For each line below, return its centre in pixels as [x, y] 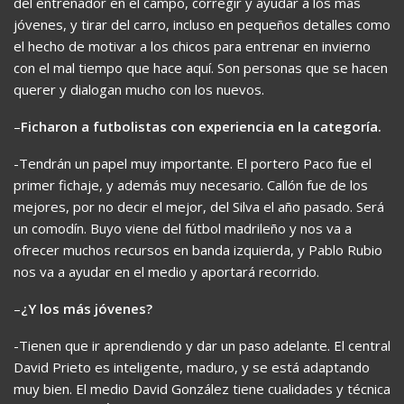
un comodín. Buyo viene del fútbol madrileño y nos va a [183, 228]
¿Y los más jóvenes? [87, 308]
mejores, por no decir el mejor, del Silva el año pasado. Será [199, 206]
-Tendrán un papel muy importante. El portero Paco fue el [193, 163]
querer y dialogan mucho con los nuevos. [139, 89]
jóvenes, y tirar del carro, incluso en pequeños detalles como [202, 24]
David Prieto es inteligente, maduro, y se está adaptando [192, 367]
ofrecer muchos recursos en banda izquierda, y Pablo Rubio [198, 249]
